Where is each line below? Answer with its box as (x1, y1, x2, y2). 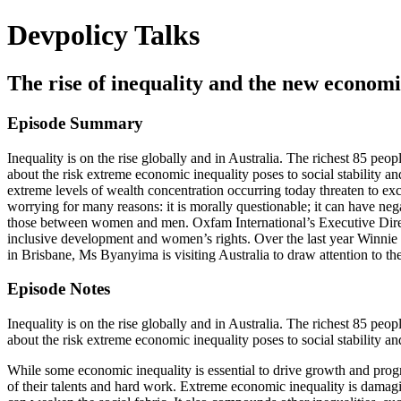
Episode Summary (7, 113, 143, 132)
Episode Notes (7, 279, 110, 299)
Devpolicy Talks (7, 19, 200, 52)
